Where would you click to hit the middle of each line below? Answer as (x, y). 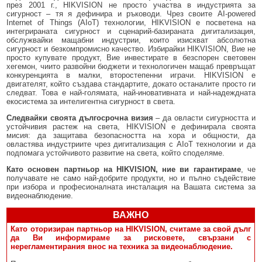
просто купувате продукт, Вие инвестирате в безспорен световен (131, 58)
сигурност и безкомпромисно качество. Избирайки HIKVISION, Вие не (131, 49)
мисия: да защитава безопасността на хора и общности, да (131, 136)
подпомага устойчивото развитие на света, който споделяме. (116, 153)
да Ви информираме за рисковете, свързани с (131, 238)
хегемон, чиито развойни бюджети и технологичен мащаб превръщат (131, 67)
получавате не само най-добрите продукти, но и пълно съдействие (131, 178)
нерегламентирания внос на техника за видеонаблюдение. (122, 247)
